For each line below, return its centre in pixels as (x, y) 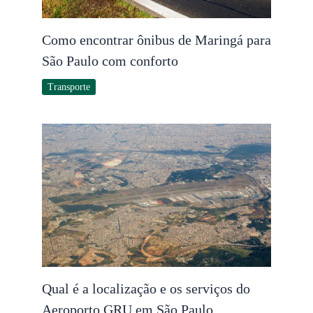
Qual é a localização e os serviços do (146, 288)
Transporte (69, 87)
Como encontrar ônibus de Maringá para (156, 39)
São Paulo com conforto (110, 60)
